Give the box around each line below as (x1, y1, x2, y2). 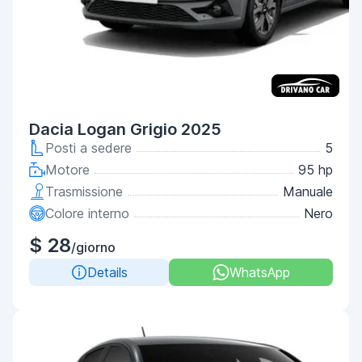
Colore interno (45, 205, 129, 221)
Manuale (283, 183, 333, 200)
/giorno (71, 239, 116, 255)
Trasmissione (45, 183, 123, 200)
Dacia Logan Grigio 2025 (29, 120, 221, 139)
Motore (45, 162, 90, 178)
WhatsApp (229, 264, 290, 280)
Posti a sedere (45, 140, 132, 156)
